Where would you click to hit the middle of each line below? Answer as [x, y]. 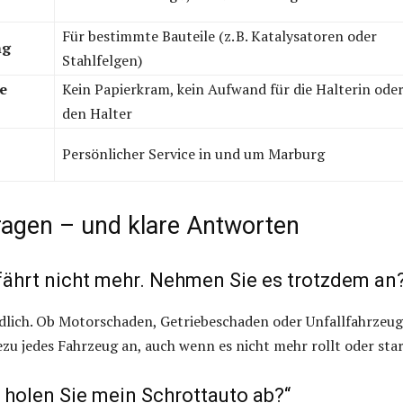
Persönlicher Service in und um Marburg [193, 154]
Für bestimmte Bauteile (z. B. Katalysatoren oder [219, 36]
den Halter [97, 114]
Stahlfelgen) [102, 61]
